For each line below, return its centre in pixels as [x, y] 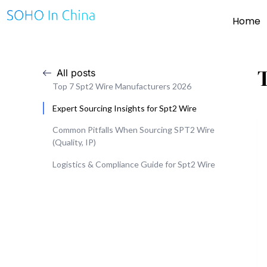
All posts [76, 73]
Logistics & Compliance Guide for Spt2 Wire [134, 164]
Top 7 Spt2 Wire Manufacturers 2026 [122, 86]
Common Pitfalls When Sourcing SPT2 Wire [133, 130]
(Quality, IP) [74, 142]
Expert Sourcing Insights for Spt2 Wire [125, 108]
